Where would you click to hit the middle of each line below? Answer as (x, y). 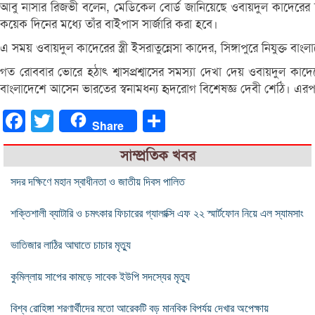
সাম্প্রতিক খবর (157, 155)
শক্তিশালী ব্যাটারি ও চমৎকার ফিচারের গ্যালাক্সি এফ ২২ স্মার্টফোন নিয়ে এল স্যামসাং (157, 213)
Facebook (47, 120)
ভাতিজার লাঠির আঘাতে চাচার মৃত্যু (71, 245)
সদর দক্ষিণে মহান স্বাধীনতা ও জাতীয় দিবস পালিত (98, 181)
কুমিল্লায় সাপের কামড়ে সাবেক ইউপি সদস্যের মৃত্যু (100, 276)
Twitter (69, 120)
